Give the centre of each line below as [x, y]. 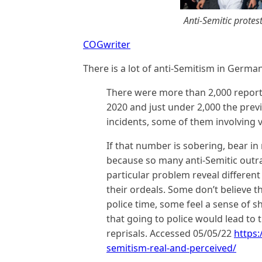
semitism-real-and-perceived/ [171, 248]
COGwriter [107, 44]
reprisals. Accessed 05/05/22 [170, 233]
